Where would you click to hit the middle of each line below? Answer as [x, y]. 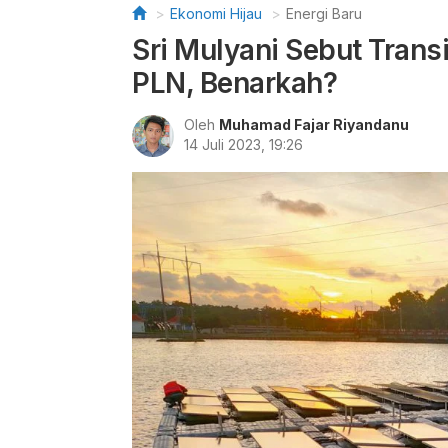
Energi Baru [324, 13]
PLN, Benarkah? [234, 83]
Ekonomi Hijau [216, 13]
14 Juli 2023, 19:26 [243, 144]
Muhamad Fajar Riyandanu [314, 124]
